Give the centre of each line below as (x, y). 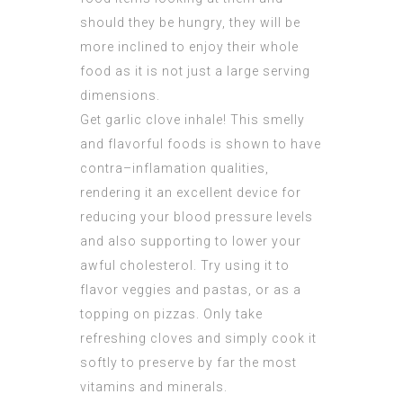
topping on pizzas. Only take (171, 314)
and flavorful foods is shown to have (201, 144)
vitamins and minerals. (154, 387)
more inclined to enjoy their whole (189, 47)
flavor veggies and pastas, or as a (191, 290)
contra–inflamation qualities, (175, 169)
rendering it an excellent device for (191, 193)
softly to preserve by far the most (188, 363)
